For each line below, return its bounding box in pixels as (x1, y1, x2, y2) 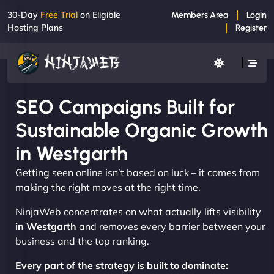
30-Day (7, 9, 40, 20)
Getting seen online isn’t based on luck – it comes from (15, 166, 260, 179)
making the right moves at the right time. (15, 180, 201, 193)
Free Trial (40, 9, 78, 20)
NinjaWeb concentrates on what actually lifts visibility (15, 205, 261, 218)
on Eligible (78, 9, 120, 20)
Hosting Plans (7, 22, 63, 33)
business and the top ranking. (15, 234, 149, 247)
